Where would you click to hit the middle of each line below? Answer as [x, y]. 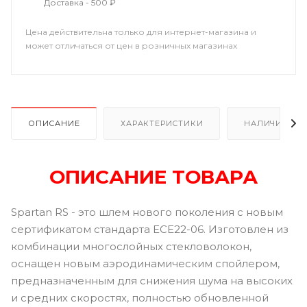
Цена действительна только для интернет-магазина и [141, 32]
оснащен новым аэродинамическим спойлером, [145, 263]
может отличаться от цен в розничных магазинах [131, 46]
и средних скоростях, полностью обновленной [140, 297]
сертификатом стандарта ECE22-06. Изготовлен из [150, 229]
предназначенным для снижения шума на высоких [152, 280]
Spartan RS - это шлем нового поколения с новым [147, 212]
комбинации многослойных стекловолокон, [131, 246]
